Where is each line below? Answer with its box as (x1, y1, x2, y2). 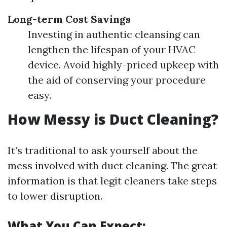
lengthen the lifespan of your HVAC (28, 43, 196, 56)
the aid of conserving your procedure (28, 73, 206, 86)
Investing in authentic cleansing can (28, 28, 200, 41)
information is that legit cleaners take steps (8, 174, 217, 187)
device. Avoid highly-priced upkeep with (28, 58, 219, 71)
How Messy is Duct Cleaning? (8, 109, 218, 129)
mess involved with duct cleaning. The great (8, 159, 217, 172)
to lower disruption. (8, 190, 102, 202)
